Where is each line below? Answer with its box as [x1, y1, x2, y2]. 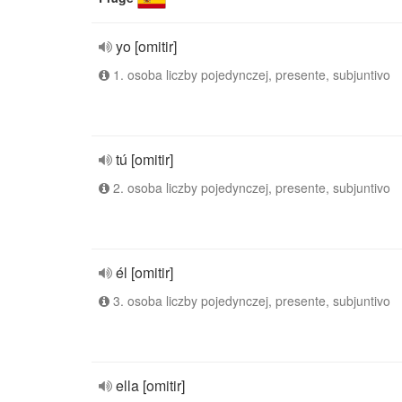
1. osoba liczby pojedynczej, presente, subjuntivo [109, 66, 390, 83]
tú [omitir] [116, 149, 173, 170]
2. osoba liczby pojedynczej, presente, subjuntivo [109, 179, 390, 197]
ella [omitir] [116, 375, 185, 396]
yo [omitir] [116, 36, 177, 57]
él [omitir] [116, 262, 173, 283]
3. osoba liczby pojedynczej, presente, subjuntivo [109, 292, 390, 310]
